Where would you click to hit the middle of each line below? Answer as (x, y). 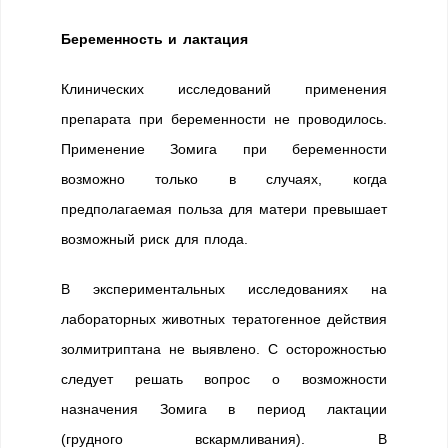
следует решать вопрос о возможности (224, 379)
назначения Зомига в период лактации (224, 409)
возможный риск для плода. (155, 239)
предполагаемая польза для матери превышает (224, 209)
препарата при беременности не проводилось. (224, 119)
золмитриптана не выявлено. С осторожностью (224, 349)
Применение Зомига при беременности (224, 149)
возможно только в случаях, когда (224, 179)
